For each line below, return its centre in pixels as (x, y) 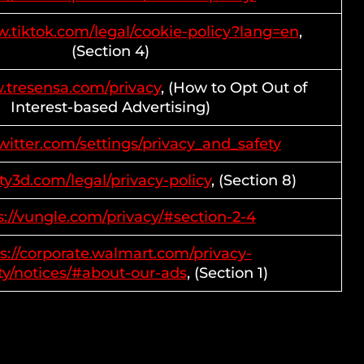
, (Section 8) (253, 180)
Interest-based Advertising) (110, 107)
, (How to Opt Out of (234, 88)
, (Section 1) (227, 273)
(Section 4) (110, 51)
